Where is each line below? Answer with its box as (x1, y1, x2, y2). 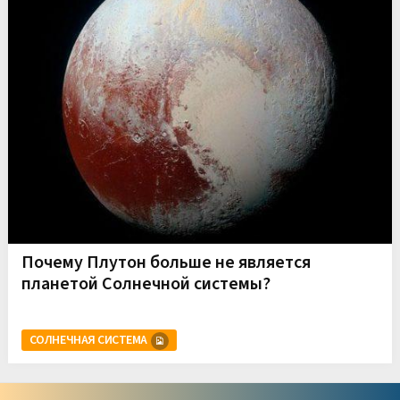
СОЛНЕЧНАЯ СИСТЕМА (29, 330, 147, 349)
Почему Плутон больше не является (21, 249, 311, 275)
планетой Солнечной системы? (21, 271, 271, 296)
